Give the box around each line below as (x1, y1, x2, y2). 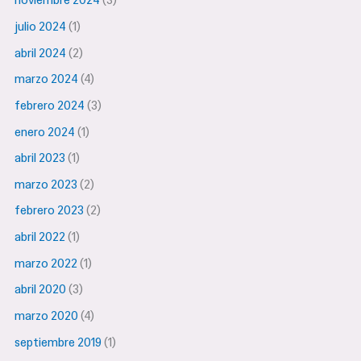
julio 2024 (15, 18, 67, 35)
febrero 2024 (15, 97, 85, 114)
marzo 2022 (15, 255, 78, 272)
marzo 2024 (15, 71, 79, 88)
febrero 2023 (15, 202, 85, 219)
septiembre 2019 (15, 334, 102, 351)
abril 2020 (15, 281, 67, 298)
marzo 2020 (15, 308, 79, 325)
